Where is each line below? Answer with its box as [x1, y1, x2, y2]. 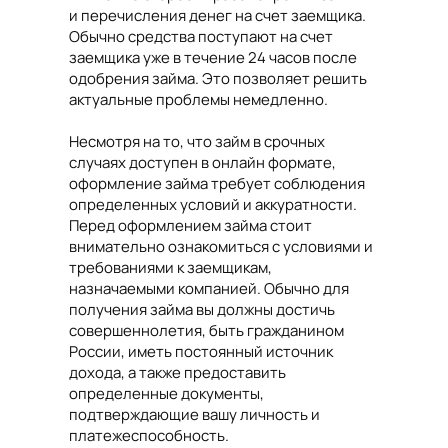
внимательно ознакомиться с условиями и [69, 236, 373, 258]
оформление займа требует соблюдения [69, 173, 365, 195]
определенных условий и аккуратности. [69, 194, 357, 216]
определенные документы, [69, 383, 264, 405]
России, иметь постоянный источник [69, 341, 333, 363]
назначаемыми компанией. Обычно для [69, 278, 349, 300]
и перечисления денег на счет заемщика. [69, 5, 366, 27]
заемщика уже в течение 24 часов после [69, 47, 357, 69]
